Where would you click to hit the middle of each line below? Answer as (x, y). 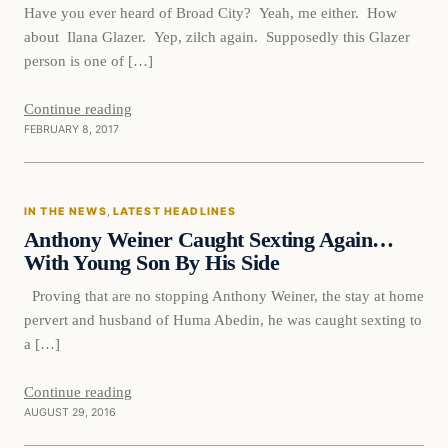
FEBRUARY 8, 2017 (71, 129)
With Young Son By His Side (151, 262)
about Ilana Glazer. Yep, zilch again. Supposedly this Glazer (217, 36)
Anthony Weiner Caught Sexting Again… (209, 239)
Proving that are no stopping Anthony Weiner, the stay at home (224, 295)
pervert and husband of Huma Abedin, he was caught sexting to (223, 319)
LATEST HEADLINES (174, 211)
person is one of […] (88, 60)
